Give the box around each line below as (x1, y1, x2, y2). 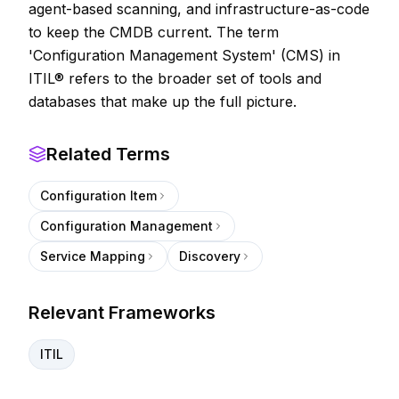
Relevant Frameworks (28, 302, 216, 323)
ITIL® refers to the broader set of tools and (28, 69, 322, 87)
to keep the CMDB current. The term (28, 23, 279, 41)
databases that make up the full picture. (28, 93, 297, 110)
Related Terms (46, 143, 170, 165)
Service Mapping (40, 248, 145, 264)
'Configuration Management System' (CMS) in (28, 46, 340, 64)
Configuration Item (40, 188, 157, 203)
